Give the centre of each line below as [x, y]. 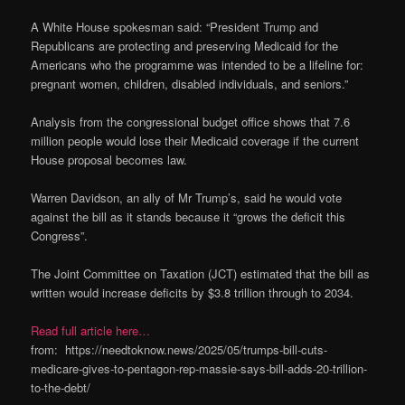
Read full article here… [91, 330]
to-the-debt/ [61, 387]
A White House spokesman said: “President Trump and [175, 26]
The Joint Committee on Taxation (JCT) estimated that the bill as [201, 273]
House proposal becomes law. [109, 159]
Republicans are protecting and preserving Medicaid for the [185, 45]
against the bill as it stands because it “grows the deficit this [188, 216]
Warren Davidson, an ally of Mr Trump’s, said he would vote [187, 197]
